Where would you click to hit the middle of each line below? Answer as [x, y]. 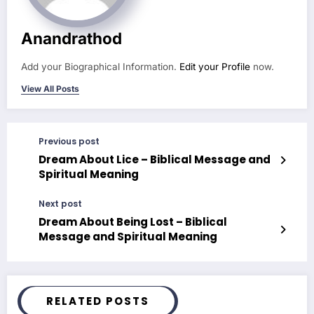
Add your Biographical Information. [100, 66]
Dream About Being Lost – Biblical [133, 221]
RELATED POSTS [98, 301]
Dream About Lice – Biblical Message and [155, 159]
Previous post [69, 141]
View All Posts [50, 88]
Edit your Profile [215, 66]
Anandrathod [71, 38]
